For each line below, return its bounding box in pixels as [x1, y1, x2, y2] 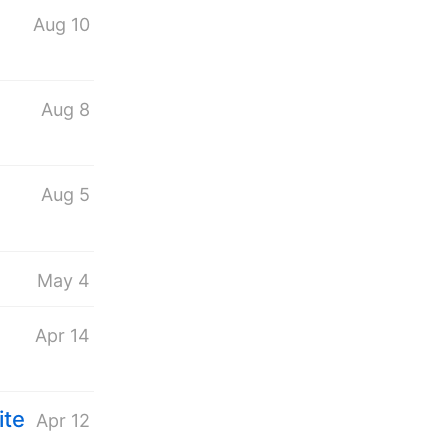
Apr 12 [35, 410, 90, 431]
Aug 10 [32, 14, 90, 36]
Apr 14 [34, 324, 90, 346]
